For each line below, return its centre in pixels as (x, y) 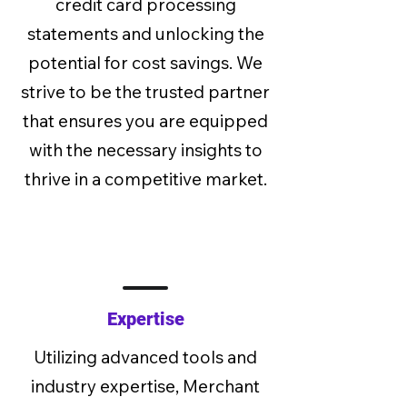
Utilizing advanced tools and (145, 357)
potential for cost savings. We (145, 63)
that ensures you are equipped (145, 121)
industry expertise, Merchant (145, 386)
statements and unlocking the (145, 34)
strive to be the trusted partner (145, 92)
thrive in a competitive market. (145, 179)
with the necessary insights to (145, 150)
